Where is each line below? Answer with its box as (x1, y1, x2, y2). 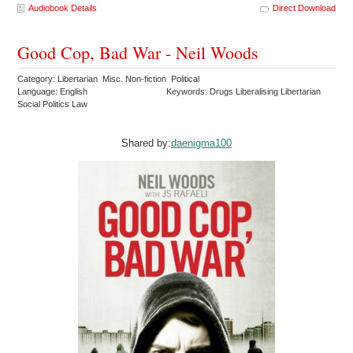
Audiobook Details (28, 3, 98, 13)
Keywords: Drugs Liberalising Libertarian (166, 87, 321, 97)
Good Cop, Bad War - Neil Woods (17, 41, 259, 65)
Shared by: (121, 137, 171, 150)
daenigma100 (171, 137, 232, 150)
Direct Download (272, 3, 336, 13)
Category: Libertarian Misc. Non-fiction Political (17, 74, 203, 84)
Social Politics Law (17, 99, 91, 110)
